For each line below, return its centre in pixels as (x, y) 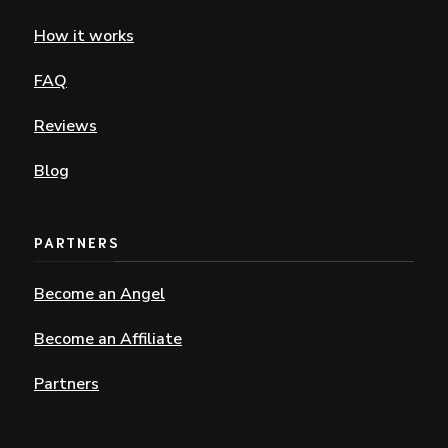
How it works (84, 36)
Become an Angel (99, 294)
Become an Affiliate (108, 339)
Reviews (65, 126)
